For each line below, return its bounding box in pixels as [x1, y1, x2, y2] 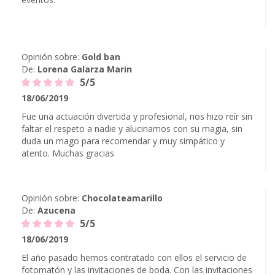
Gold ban [82, 51, 120, 63]
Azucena [37, 204, 76, 216]
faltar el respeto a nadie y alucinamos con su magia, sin [21, 123, 242, 134]
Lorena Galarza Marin [37, 63, 132, 75]
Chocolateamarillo [82, 192, 163, 204]
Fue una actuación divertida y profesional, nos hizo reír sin [21, 110, 252, 122]
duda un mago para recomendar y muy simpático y [21, 135, 225, 147]
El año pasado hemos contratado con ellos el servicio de [21, 252, 247, 263]
